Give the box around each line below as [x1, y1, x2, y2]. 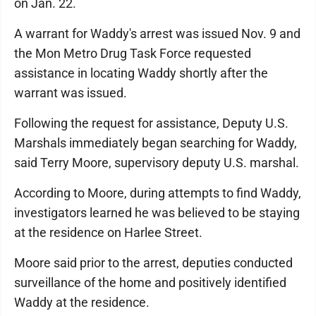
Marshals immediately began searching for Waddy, [14, 135, 297, 150]
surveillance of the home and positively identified [14, 275, 286, 290]
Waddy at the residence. [14, 295, 152, 310]
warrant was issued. [14, 85, 133, 100]
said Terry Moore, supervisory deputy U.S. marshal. [14, 155, 302, 170]
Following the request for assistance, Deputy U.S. [14, 116, 288, 130]
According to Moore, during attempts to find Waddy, [14, 186, 301, 200]
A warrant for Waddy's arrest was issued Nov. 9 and [14, 26, 300, 41]
